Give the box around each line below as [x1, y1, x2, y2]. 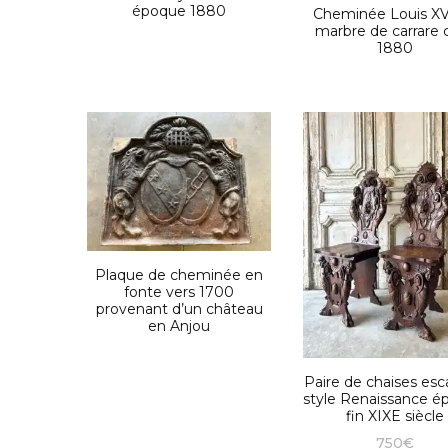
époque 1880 [132, 2, 227, 21]
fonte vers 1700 [124, 282, 235, 301]
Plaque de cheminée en [95, 265, 264, 284]
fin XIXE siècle [345, 406, 444, 425]
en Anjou [148, 316, 211, 335]
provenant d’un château [95, 299, 263, 318]
